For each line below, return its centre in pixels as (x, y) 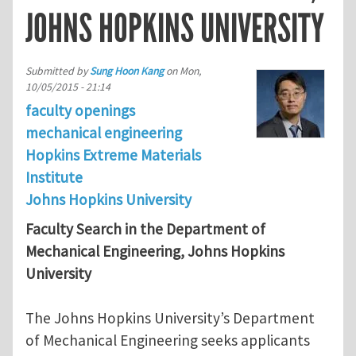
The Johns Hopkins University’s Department (170, 318)
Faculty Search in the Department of (145, 229)
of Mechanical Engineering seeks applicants (168, 341)
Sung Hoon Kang (127, 71)
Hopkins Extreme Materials (113, 155)
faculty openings (80, 110)
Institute (54, 177)
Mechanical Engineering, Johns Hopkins (155, 252)
